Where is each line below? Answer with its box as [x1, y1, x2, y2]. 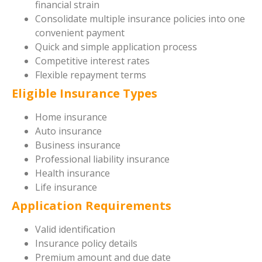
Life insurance [35, 180, 97, 194]
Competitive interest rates [35, 54, 150, 67]
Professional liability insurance [35, 152, 170, 166]
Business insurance [35, 138, 120, 151]
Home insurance [35, 110, 107, 123]
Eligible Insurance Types [12, 85, 157, 101]
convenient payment [35, 26, 125, 39]
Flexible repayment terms [35, 68, 146, 81]
